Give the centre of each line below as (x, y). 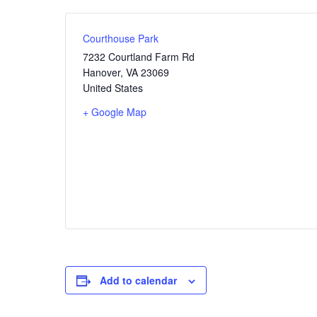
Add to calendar (138, 281)
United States (113, 88)
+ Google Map (115, 112)
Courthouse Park (121, 39)
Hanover (102, 73)
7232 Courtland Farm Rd (139, 57)
